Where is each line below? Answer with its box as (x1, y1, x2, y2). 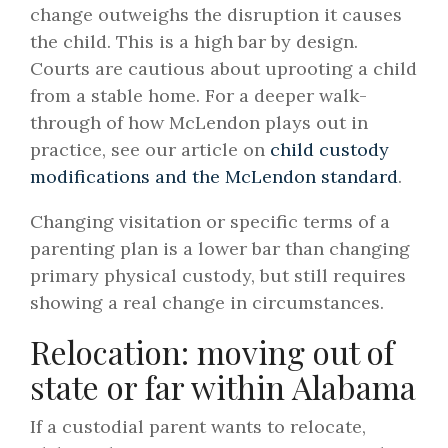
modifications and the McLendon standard (30, 165, 398, 189)
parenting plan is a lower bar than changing (30, 237, 410, 261)
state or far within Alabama (30, 365, 416, 409)
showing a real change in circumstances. (30, 291, 384, 315)
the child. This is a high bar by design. (30, 30, 358, 54)
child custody (270, 138, 389, 162)
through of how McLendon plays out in (30, 111, 368, 135)
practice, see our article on (30, 138, 270, 162)
